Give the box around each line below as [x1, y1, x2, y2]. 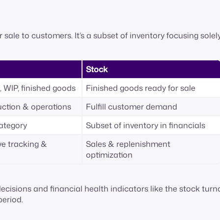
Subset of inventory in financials [86, 120, 207, 131]
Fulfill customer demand [86, 101, 179, 112]
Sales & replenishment [86, 138, 170, 150]
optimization [86, 149, 135, 161]
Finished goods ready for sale [86, 82, 197, 94]
